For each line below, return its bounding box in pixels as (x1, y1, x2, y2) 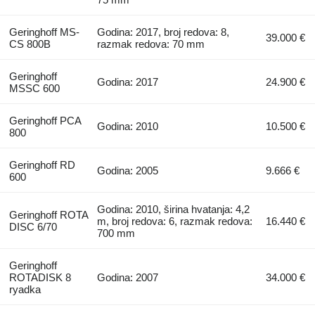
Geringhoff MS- (8, 25, 79, 38)
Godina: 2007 (97, 271, 159, 283)
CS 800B (8, 37, 51, 50)
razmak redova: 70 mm (97, 37, 205, 50)
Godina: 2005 (97, 164, 159, 176)
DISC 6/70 (8, 220, 57, 233)
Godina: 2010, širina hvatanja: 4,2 (97, 202, 250, 215)
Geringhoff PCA (8, 114, 81, 127)
